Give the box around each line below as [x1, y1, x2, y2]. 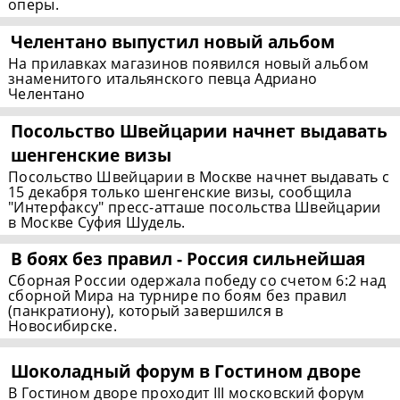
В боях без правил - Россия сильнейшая [11, 246, 366, 271]
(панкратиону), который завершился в [8, 301, 284, 321]
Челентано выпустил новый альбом [11, 29, 336, 54]
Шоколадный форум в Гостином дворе [11, 358, 362, 383]
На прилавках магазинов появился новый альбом [8, 54, 370, 74]
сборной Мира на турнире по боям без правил [8, 286, 347, 306]
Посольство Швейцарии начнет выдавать [11, 119, 388, 144]
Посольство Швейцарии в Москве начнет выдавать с [8, 167, 390, 187]
